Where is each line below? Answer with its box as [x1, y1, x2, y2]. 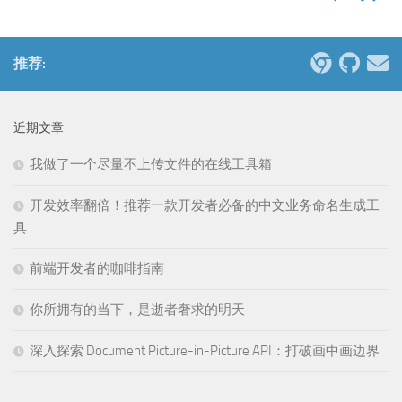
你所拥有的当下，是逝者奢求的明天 [30, 301, 245, 318]
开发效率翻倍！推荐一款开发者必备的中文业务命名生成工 [30, 197, 380, 214]
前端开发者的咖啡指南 [30, 260, 164, 276]
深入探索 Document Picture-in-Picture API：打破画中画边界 [30, 343, 380, 359]
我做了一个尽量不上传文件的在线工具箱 [30, 156, 272, 172]
